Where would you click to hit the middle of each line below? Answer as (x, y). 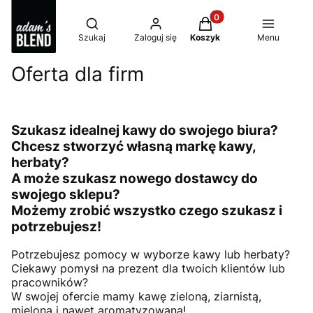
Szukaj (92, 37)
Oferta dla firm (78, 74)
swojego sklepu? (66, 194)
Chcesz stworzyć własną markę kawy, (133, 146)
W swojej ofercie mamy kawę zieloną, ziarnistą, (136, 297)
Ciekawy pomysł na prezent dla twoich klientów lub (148, 269)
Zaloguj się (155, 37)
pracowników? (50, 283)
